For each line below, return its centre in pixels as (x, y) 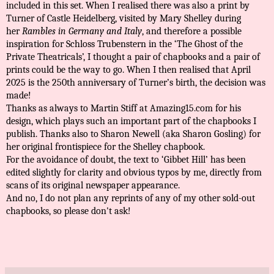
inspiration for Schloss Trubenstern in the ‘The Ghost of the (124, 44)
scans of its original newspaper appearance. (93, 186)
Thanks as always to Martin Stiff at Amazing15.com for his (124, 109)
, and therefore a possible (192, 31)
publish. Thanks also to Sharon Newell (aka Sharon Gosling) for (133, 134)
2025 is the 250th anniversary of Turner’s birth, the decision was (136, 83)
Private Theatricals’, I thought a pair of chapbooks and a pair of (133, 57)
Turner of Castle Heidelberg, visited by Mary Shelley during (124, 19)
